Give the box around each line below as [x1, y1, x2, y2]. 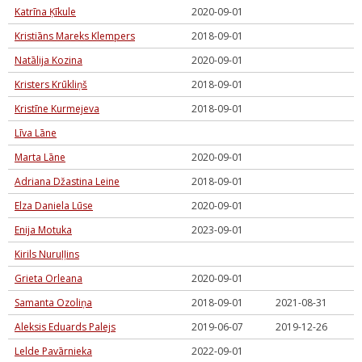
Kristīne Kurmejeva [15, 102, 99, 116]
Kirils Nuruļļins [15, 247, 79, 261]
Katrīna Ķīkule [15, 5, 76, 19]
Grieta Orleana [15, 271, 82, 285]
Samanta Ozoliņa [15, 296, 92, 309]
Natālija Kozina [15, 53, 82, 67]
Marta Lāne [15, 150, 65, 164]
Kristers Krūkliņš [15, 78, 87, 91]
